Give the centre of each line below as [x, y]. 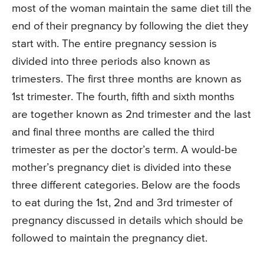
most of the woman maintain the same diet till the [132, 9]
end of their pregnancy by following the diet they [130, 27]
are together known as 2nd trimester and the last [131, 115]
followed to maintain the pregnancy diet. [110, 239]
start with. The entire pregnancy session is [114, 44]
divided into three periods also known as [111, 62]
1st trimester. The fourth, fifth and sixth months [123, 97]
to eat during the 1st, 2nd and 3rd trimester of [122, 203]
